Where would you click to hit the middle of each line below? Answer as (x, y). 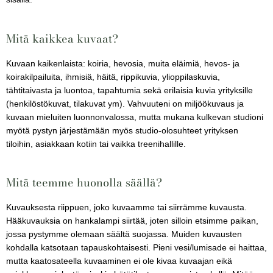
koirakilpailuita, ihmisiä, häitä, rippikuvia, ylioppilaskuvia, (113, 77)
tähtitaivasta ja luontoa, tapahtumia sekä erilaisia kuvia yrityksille (129, 90)
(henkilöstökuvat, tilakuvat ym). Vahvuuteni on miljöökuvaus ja (125, 104)
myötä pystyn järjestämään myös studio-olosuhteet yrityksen (122, 130)
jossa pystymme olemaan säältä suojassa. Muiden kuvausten (124, 235)
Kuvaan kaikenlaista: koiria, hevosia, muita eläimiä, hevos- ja (123, 63)
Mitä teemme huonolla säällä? (84, 183)
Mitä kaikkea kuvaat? (62, 38)
